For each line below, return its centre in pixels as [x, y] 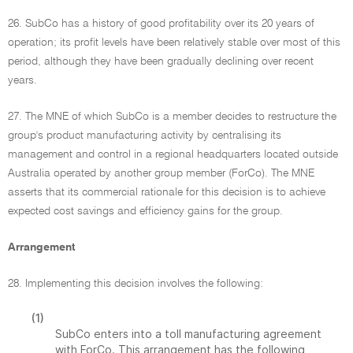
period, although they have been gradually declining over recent [161, 61]
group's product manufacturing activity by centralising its [145, 136]
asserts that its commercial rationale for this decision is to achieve [167, 192]
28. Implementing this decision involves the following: [136, 284]
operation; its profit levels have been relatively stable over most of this [174, 43]
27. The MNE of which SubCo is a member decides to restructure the [172, 117]
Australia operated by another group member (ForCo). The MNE [161, 173]
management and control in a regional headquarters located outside [173, 154]
